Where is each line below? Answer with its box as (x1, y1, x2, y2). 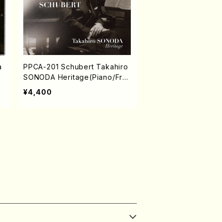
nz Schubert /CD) (23, 83, 87, 92)
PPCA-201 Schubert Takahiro (23, 62, 128, 71)
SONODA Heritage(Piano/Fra (23, 73, 127, 81)
